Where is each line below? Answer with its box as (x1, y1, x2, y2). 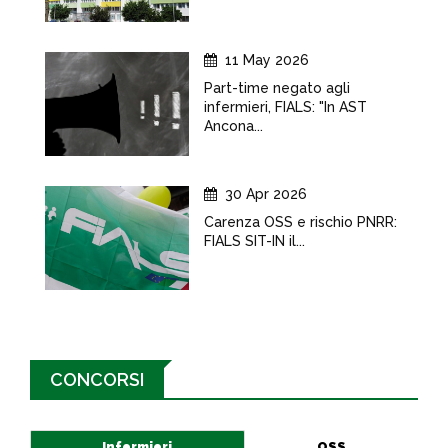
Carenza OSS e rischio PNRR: (204, 214, 397, 230)
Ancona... (204, 118, 263, 134)
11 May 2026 (225, 52, 309, 68)
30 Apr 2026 (225, 186, 307, 202)
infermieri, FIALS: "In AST (204, 99, 367, 115)
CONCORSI (50, 369, 144, 390)
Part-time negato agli (204, 80, 350, 96)
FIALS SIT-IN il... (204, 233, 305, 249)
